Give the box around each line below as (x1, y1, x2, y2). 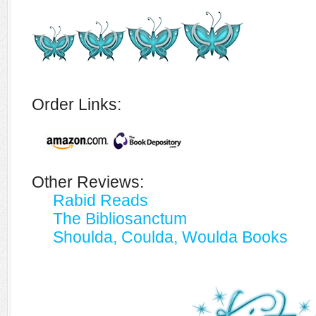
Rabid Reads (53, 191, 148, 209)
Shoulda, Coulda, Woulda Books (53, 228, 288, 246)
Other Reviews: (32, 173, 144, 191)
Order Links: (32, 95, 121, 114)
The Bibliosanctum (53, 209, 187, 228)
